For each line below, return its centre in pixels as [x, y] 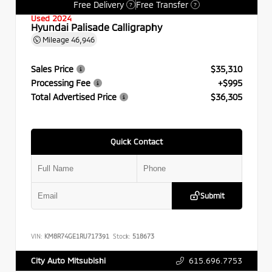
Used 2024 [51, 18]
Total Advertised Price [74, 97]
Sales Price [52, 69]
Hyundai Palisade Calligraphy [97, 26]
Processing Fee [61, 83]
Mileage [56, 39]
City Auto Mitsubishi [68, 260]
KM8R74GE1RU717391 [77, 236]
